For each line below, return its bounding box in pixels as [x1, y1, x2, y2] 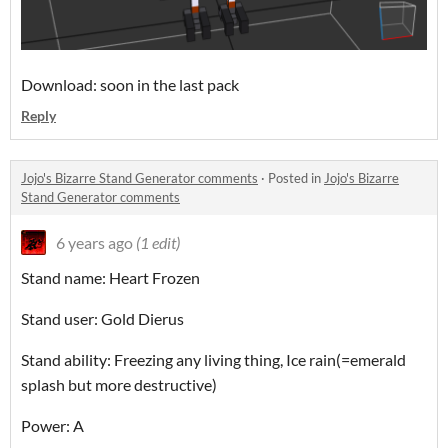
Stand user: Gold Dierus [21, 308, 184, 328]
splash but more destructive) [21, 374, 217, 394]
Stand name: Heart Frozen [21, 267, 200, 287]
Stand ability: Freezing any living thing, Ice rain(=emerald [21, 349, 406, 369]
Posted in [268, 169, 324, 186]
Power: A [21, 415, 84, 435]
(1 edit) [136, 232, 180, 252]
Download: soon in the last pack [21, 74, 239, 94]
